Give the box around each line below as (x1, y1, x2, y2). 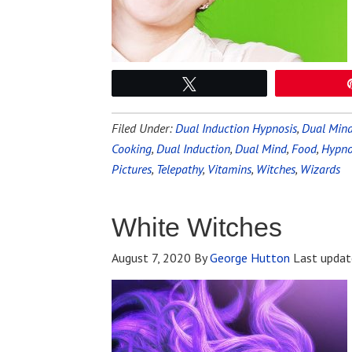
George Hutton (210, 250, 290, 266)
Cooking (112, 141, 152, 156)
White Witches (112, 212, 282, 242)
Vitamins (207, 161, 251, 177)
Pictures (112, 161, 152, 177)
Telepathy (156, 161, 203, 177)
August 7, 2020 (112, 250, 191, 266)
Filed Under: (112, 120, 175, 136)
